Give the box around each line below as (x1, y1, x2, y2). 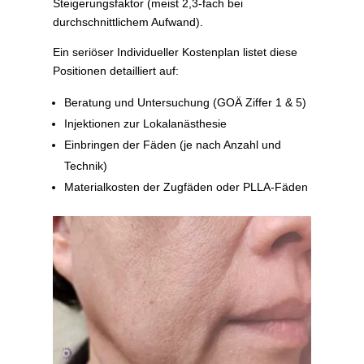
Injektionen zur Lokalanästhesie (63, 116, 227, 130)
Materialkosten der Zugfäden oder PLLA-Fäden (63, 180, 308, 193)
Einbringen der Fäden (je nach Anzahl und (63, 137, 281, 151)
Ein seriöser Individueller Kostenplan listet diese (52, 45, 297, 58)
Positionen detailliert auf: (52, 63, 179, 77)
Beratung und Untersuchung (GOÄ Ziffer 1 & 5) (63, 95, 306, 109)
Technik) (63, 158, 107, 172)
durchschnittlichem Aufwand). (52, 15, 203, 28)
